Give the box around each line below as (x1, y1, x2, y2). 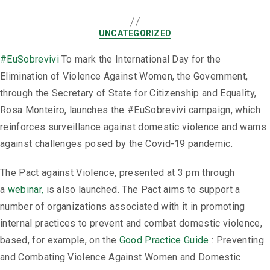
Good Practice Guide (119, 234, 209, 246)
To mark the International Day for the (58, 54, 221, 66)
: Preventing (209, 234, 264, 246)
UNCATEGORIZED (98, 28, 172, 38)
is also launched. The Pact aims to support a (43, 184, 240, 196)
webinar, (7, 184, 44, 196)
